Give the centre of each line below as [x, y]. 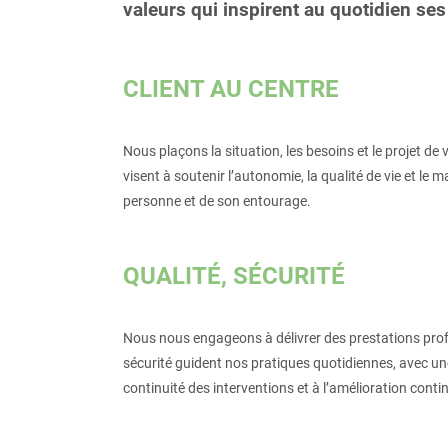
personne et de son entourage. [216, 201]
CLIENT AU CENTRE [230, 88]
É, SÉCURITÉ [275, 275]
